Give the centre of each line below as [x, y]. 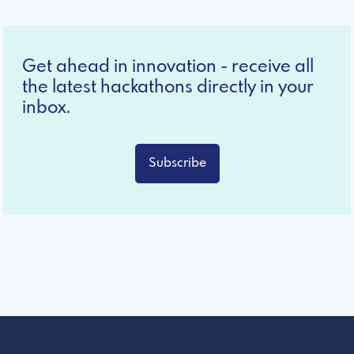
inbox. [46, 108]
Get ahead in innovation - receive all [168, 67]
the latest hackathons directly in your [168, 87]
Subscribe [177, 163]
